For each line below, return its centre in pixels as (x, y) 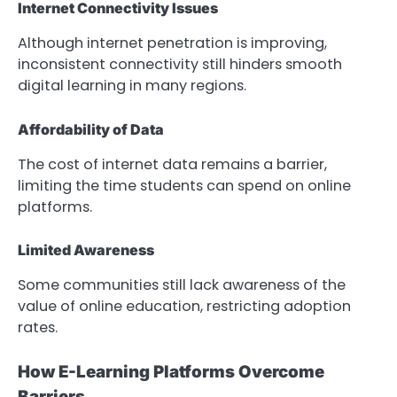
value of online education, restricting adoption (184, 306)
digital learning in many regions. (132, 86)
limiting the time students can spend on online (184, 185)
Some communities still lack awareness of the (182, 284)
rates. (38, 327)
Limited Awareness (86, 249)
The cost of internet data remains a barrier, (172, 164)
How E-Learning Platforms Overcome (171, 371)
